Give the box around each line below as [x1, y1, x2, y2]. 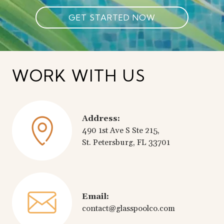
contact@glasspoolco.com [82, 203, 175, 214]
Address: [82, 113, 120, 124]
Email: [82, 191, 109, 202]
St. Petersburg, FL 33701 [82, 137, 170, 148]
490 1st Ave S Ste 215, [82, 125, 159, 136]
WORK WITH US [12, 65, 146, 86]
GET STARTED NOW [68, 12, 155, 22]
